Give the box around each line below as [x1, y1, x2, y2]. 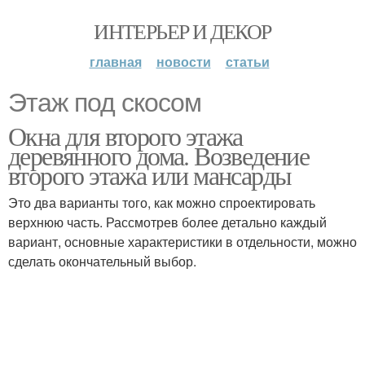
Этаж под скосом [8, 88, 201, 117]
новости [156, 52, 211, 71]
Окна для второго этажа [8, 118, 243, 153]
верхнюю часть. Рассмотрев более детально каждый [8, 213, 327, 231]
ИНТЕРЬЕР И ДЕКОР [94, 17, 271, 45]
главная [89, 52, 142, 71]
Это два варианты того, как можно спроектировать [8, 193, 315, 212]
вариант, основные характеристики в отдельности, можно [8, 232, 357, 251]
